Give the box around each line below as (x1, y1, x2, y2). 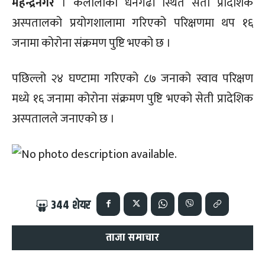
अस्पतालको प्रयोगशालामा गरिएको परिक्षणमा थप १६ (12, 12, 253, 33)
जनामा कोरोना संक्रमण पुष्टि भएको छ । (12, 33, 171, 53)
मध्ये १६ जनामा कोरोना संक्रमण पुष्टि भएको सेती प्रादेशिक (12, 88, 253, 109)
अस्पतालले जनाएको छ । (12, 108, 115, 129)
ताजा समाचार (106, 230, 159, 245)
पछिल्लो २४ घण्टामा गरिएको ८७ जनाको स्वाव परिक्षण (12, 68, 253, 89)
